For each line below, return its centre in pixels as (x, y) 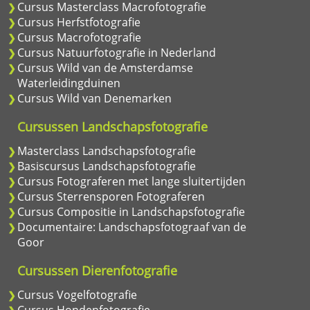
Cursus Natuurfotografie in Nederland (117, 53)
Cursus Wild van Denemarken (94, 98)
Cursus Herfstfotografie (79, 22)
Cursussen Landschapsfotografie (112, 127)
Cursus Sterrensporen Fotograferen (111, 197)
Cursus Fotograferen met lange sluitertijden (131, 181)
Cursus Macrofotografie (79, 37)
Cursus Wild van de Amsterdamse (105, 68)
